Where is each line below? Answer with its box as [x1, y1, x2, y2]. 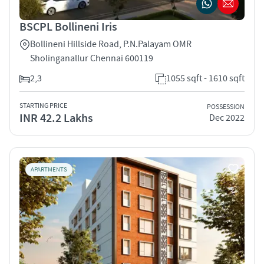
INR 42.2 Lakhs [19, 110, 93, 126]
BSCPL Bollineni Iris [19, 19, 117, 35]
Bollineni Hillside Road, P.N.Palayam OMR [30, 38, 192, 50]
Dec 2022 [209, 112, 245, 124]
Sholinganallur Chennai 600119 [30, 52, 153, 64]
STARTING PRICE [19, 101, 67, 110]
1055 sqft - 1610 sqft [166, 72, 245, 84]
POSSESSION [207, 103, 245, 112]
